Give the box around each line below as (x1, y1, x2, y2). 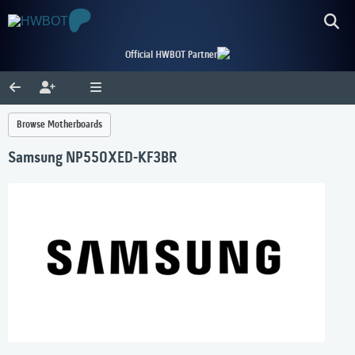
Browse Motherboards (17, 119, 102, 131)
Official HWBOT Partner (125, 49, 217, 61)
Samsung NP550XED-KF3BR (8, 150, 177, 168)
